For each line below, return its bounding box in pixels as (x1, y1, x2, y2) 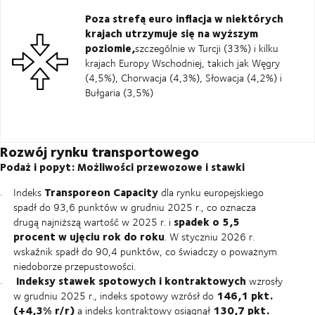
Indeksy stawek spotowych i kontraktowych (15, 271, 246, 289)
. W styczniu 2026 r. (164, 229, 255, 244)
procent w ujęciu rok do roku (13, 227, 165, 245)
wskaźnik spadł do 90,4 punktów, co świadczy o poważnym (13, 243, 277, 259)
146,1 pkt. (216, 286, 273, 304)
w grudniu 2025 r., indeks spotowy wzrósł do (13, 288, 217, 303)
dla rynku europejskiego (157, 184, 264, 200)
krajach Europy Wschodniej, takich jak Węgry (85, 55, 280, 70)
